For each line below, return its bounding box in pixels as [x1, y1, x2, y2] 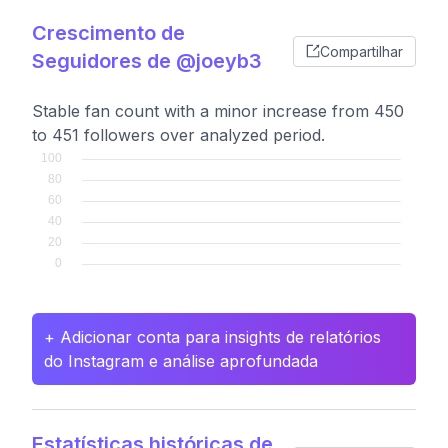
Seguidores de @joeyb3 [32, 49, 262, 73]
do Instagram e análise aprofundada [44, 351, 318, 371]
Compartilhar [320, 42, 403, 60]
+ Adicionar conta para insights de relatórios [44, 327, 381, 347]
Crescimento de [32, 21, 185, 45]
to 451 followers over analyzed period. [32, 125, 325, 145]
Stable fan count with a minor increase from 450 [32, 101, 404, 121]
